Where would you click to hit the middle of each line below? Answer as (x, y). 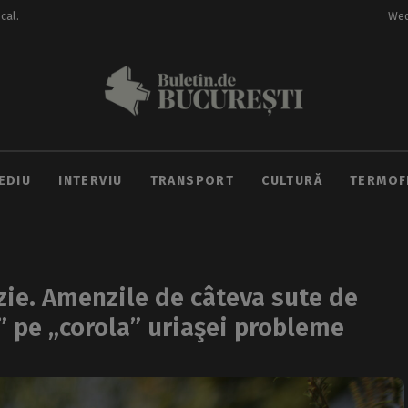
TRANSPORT (192, 180)
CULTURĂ (292, 180)
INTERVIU (91, 180)
